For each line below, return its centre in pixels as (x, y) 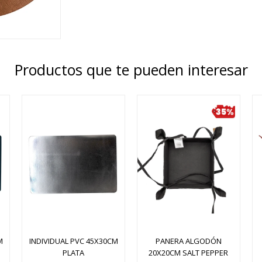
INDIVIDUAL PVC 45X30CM (73, 241)
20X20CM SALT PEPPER (189, 253)
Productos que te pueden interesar (131, 69)
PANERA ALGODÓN (188, 241)
